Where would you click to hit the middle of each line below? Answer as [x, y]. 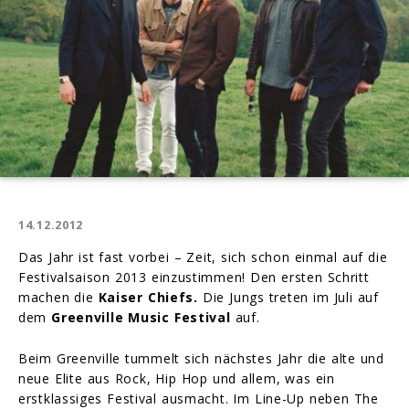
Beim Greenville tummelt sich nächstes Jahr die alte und [201, 358]
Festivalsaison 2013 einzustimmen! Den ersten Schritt [194, 277]
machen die [58, 297]
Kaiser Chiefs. [148, 297]
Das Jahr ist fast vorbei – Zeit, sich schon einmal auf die [203, 257]
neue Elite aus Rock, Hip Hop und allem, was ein [177, 378]
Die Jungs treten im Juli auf [288, 297]
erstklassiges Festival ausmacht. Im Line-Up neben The [199, 398]
